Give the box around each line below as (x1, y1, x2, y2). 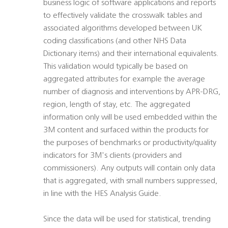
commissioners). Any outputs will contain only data (43, 164, 215, 173)
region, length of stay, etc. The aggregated (43, 101, 190, 109)
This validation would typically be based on (43, 63, 188, 71)
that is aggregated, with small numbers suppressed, (43, 177, 217, 186)
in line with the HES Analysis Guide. (43, 190, 161, 198)
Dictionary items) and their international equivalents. (43, 50, 219, 59)
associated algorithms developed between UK (43, 24, 202, 33)
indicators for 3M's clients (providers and (43, 152, 182, 160)
